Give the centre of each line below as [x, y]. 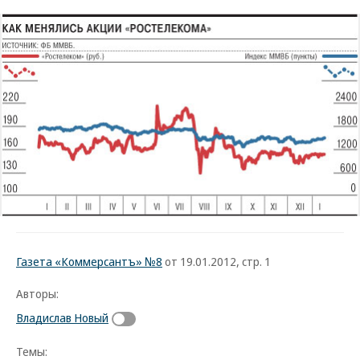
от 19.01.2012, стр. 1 [217, 261]
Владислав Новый [62, 317]
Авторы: [37, 293]
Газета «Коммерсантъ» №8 [89, 261]
